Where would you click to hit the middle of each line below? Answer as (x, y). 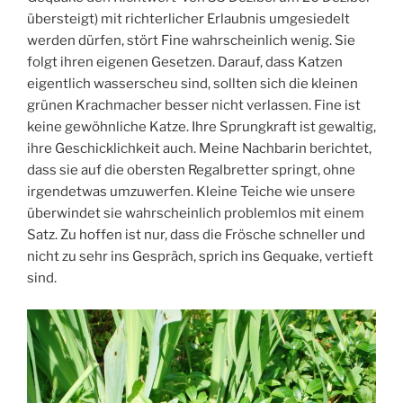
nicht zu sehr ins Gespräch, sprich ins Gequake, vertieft (200, 257)
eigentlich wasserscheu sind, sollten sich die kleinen (193, 84)
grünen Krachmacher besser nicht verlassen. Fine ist (194, 106)
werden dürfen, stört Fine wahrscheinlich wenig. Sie (191, 41)
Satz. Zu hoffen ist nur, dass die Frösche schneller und (196, 235)
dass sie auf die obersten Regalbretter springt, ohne (191, 170)
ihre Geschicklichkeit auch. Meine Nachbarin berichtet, (199, 149)
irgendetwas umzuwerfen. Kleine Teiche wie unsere (191, 192)
